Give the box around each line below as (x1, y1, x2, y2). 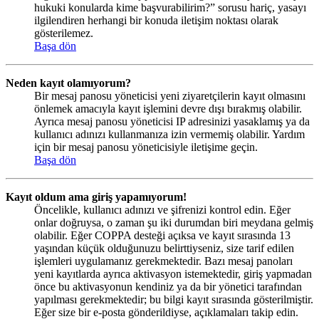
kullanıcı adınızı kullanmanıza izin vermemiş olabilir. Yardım (34, 128, 305, 141)
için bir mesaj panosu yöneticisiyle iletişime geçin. (34, 141, 258, 154)
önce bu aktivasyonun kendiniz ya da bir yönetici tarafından (34, 281, 302, 293)
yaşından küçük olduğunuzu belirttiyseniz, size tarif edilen (34, 242, 294, 255)
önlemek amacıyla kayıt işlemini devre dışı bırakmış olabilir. (34, 103, 302, 115)
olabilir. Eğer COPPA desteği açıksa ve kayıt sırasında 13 (34, 229, 291, 242)
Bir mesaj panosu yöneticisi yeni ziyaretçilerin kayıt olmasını (34, 90, 305, 103)
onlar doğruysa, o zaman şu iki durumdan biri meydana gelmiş (34, 216, 313, 229)
